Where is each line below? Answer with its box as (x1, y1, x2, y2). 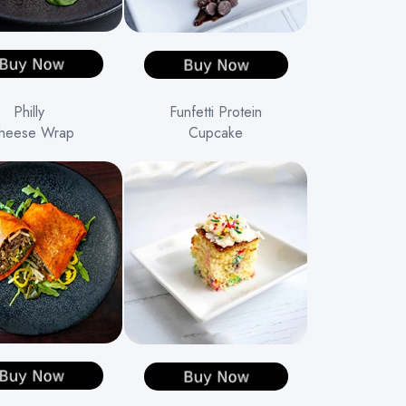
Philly (14, 101, 49, 122)
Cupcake (188, 122, 243, 143)
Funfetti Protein (169, 101, 262, 122)
